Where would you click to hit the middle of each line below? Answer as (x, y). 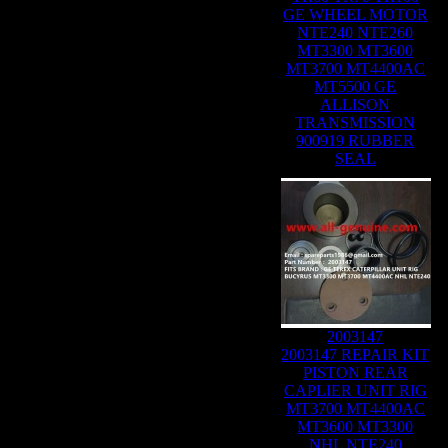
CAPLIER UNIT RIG (355, 390)
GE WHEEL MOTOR (355, 14)
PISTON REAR (355, 372)
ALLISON (355, 104)
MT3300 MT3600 (355, 50)
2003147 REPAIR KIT (355, 354)
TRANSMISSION (355, 122)
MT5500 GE (355, 86)
